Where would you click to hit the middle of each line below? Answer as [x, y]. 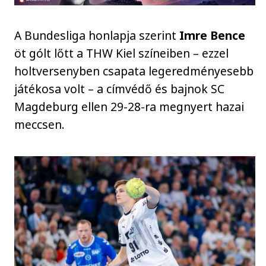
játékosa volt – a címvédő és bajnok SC [120, 88]
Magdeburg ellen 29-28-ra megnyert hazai [129, 106]
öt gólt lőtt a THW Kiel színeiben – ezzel [122, 53]
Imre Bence [211, 35]
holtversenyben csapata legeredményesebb [134, 71]
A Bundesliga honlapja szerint [96, 35]
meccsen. [40, 124]
